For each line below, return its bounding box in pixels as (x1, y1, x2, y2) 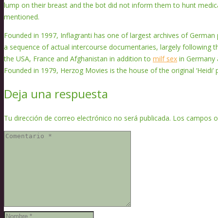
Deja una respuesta (4, 85, 108, 102)
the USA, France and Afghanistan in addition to (4, 54, 153, 63)
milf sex (153, 54, 177, 63)
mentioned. (4, 12, 39, 21)
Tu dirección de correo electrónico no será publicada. (4, 113, 171, 123)
